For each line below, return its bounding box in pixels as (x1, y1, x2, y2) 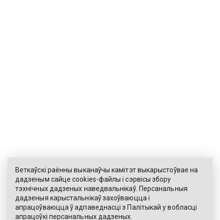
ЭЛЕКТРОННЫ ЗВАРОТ (76, 187, 156, 194)
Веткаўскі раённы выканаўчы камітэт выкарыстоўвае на (15, 166, 198, 174)
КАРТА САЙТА (92, 206, 141, 214)
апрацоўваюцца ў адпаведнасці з (15, 203, 128, 211)
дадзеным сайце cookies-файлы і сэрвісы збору (15, 175, 171, 183)
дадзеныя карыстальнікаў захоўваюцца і (15, 194, 150, 202)
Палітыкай (127, 203, 162, 211)
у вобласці (161, 203, 197, 211)
